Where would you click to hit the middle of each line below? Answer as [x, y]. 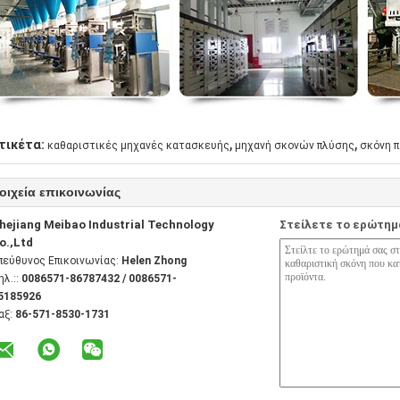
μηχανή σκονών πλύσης [295, 146]
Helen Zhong [154, 261]
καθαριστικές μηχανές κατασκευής [138, 146]
